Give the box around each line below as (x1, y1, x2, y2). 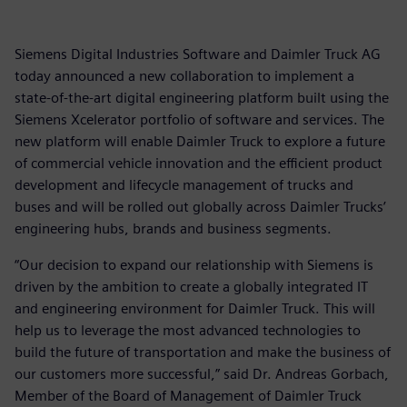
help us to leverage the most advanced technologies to (15, 321, 361, 339)
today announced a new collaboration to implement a (15, 66, 354, 84)
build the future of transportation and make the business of (15, 342, 391, 361)
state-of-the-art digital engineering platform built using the (15, 88, 389, 106)
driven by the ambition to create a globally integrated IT (15, 277, 368, 295)
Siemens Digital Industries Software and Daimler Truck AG (15, 45, 381, 63)
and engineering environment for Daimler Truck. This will (15, 299, 375, 317)
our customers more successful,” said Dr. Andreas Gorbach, (15, 364, 389, 382)
